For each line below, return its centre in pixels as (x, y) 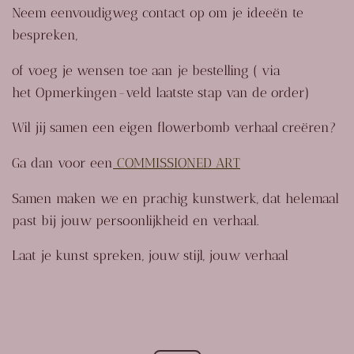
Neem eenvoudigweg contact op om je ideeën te (158, 13)
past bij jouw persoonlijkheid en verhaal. (135, 220)
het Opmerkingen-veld (82, 92)
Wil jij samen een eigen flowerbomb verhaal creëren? (174, 128)
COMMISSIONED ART (177, 163)
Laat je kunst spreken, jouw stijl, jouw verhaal (150, 256)
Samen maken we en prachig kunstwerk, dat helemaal (175, 198)
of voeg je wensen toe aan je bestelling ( (137, 70)
